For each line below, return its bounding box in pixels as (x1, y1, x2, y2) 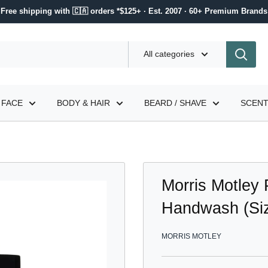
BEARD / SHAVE (144, 98, 206, 108)
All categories (144, 48, 194, 59)
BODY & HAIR (57, 98, 110, 108)
